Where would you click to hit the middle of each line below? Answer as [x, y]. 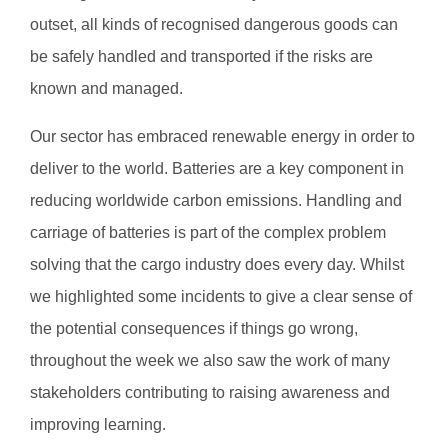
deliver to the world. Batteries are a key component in [217, 169]
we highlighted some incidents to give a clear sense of [221, 297]
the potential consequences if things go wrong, [194, 329]
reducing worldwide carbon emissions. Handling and [216, 201]
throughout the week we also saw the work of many [210, 361]
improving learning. [98, 425]
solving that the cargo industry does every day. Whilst [217, 265]
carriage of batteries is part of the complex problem [208, 233]
